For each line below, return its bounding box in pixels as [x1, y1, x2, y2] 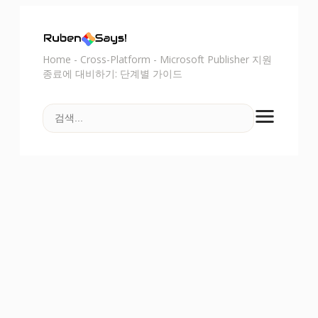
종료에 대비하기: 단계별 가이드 [43, 67, 182, 80]
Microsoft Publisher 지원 [160, 53, 272, 66]
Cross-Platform [80, 53, 150, 66]
